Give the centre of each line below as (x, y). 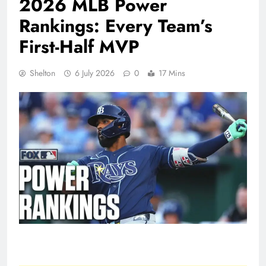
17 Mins (172, 73)
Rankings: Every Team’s (116, 26)
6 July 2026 (95, 73)
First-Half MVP (79, 47)
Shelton (42, 73)
